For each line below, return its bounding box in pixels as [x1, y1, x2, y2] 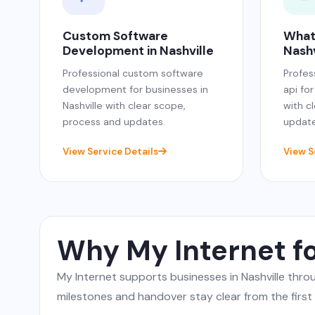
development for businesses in [63, 82, 208, 96]
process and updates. [63, 115, 165, 128]
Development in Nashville [63, 42, 214, 58]
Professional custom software [63, 66, 203, 79]
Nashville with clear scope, [63, 98, 186, 112]
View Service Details [63, 145, 158, 157]
